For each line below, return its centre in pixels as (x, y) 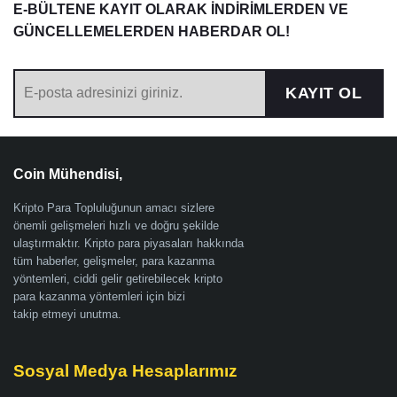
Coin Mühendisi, (68, 174)
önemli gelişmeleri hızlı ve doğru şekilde (116, 226)
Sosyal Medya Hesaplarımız (125, 370)
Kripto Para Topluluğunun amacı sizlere (114, 208)
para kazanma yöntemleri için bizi (99, 297)
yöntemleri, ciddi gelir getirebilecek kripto (118, 279)
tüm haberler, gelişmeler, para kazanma (114, 261)
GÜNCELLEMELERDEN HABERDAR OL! (152, 31)
